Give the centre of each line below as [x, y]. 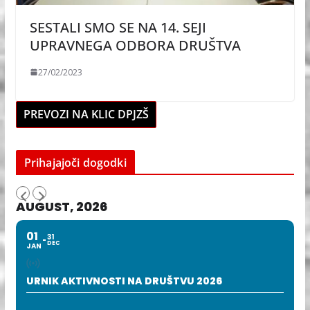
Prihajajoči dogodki [75, 162]
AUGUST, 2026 [61, 206]
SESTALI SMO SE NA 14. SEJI [118, 27]
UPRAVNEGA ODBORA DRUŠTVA [135, 45]
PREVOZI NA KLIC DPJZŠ [86, 114]
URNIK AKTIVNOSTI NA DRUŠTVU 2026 [124, 281]
